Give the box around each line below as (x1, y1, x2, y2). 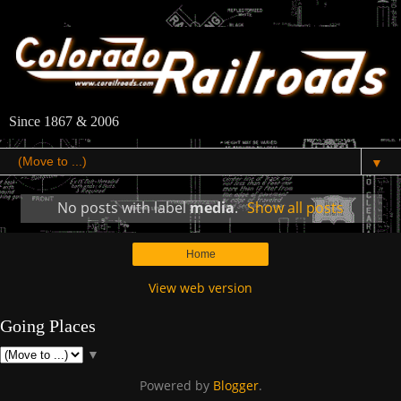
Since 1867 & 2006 (9, 114, 119, 130)
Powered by (139, 376, 213, 394)
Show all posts (247, 198, 345, 218)
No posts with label (56, 198, 190, 218)
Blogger (212, 376, 259, 394)
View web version (149, 278, 252, 296)
